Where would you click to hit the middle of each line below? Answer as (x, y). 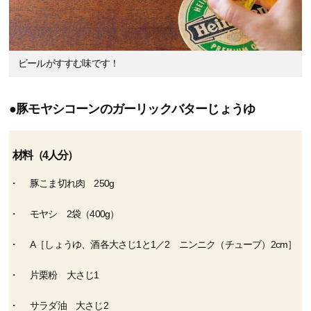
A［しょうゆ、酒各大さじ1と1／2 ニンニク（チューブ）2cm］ (163, 244)
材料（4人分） (45, 155)
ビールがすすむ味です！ (69, 63)
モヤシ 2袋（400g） (75, 213)
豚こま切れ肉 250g (72, 183)
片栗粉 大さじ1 (65, 275)
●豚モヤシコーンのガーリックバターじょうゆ (132, 109)
